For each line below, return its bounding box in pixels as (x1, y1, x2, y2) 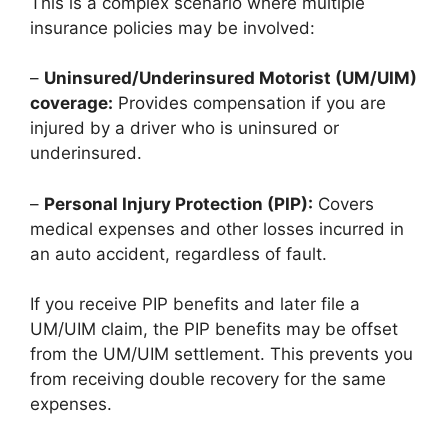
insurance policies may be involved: (30, 17, 315, 38)
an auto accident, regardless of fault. (30, 243, 327, 264)
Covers (313, 193, 374, 214)
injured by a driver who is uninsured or (30, 118, 339, 138)
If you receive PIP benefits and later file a (30, 294, 360, 314)
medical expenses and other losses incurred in (30, 218, 404, 239)
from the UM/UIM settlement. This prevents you (30, 344, 413, 364)
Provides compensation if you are (113, 93, 386, 113)
